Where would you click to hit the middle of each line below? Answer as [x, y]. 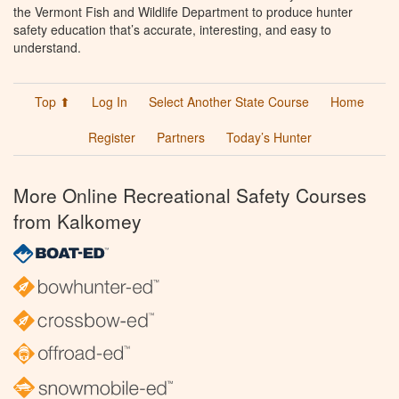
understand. [47, 47]
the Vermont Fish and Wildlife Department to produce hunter [183, 11]
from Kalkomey [77, 220]
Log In [110, 101]
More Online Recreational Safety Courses [190, 195]
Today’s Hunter [269, 137]
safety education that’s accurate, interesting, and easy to [172, 29]
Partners [180, 137]
